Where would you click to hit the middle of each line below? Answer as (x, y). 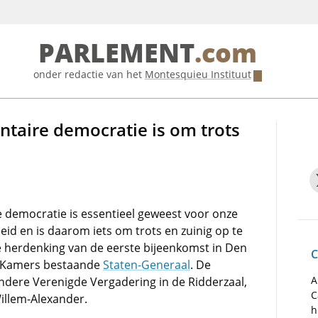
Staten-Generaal (147, 265)
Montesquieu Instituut (198, 74)
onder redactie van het (89, 74)
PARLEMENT (116, 54)
